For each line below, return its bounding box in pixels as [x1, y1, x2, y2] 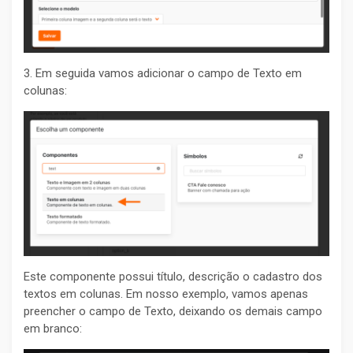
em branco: [24, 321, 82, 336]
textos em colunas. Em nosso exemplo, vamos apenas [24, 287, 308, 302]
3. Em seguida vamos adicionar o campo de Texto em [24, 65, 302, 80]
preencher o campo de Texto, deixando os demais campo [24, 304, 322, 319]
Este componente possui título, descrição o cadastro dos [24, 269, 322, 284]
